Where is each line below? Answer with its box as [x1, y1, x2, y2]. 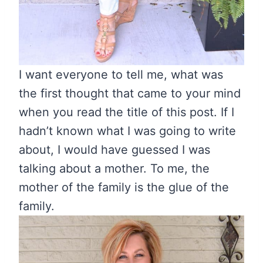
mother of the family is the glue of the [19, 180, 229, 195]
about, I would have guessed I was [19, 143, 210, 157]
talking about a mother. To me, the [19, 161, 210, 176]
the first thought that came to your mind [19, 86, 241, 101]
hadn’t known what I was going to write [19, 124, 236, 139]
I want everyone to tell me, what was [19, 68, 223, 82]
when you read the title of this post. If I [19, 105, 234, 120]
